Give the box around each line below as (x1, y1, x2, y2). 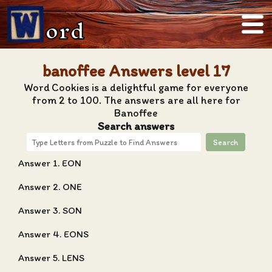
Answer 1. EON (18, 157, 81, 169)
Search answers (98, 119, 174, 133)
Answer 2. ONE (18, 181, 82, 192)
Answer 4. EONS (18, 228, 89, 240)
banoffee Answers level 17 (42, 61, 230, 81)
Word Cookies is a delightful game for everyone (24, 81, 248, 93)
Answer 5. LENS (18, 252, 84, 263)
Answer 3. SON (18, 205, 82, 216)
